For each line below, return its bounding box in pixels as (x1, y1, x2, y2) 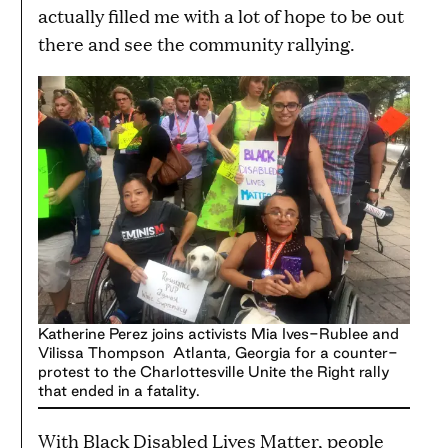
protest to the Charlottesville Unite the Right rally (38, 363, 390, 381)
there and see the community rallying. (38, 31, 355, 57)
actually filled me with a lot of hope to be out (38, 3, 404, 29)
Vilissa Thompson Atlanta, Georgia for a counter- (38, 344, 398, 362)
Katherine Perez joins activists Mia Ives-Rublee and (38, 325, 399, 343)
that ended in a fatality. (38, 382, 200, 400)
